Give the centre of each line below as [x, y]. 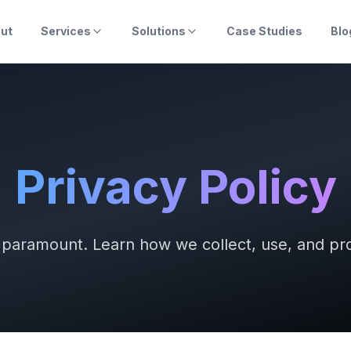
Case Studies [264, 31]
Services [65, 31]
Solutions [158, 31]
